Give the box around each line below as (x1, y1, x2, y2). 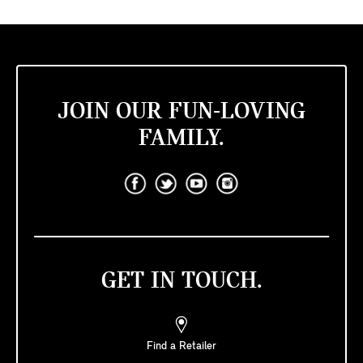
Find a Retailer (147, 340, 216, 352)
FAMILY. (139, 126, 224, 152)
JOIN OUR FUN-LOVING (58, 99, 305, 125)
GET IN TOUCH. (100, 268, 263, 294)
